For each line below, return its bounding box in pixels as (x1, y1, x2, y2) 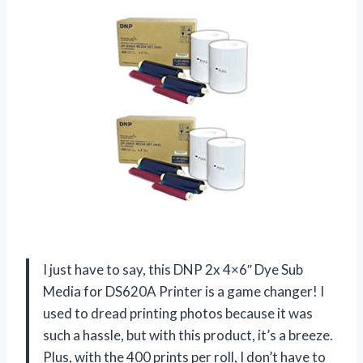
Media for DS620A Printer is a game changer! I (43, 282, 324, 300)
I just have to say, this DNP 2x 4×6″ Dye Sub (43, 260, 303, 278)
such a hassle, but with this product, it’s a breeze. (43, 326, 333, 344)
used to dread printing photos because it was (43, 304, 313, 322)
